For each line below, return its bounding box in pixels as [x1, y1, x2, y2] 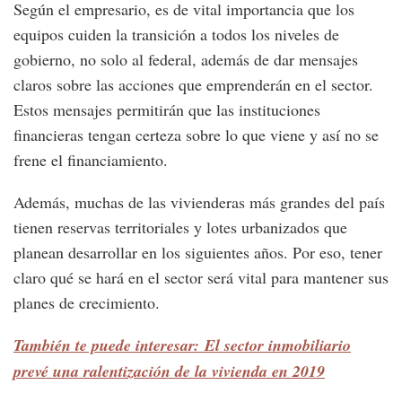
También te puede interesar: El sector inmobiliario [13, 334, 351, 357]
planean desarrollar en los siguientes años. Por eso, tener [13, 241, 382, 264]
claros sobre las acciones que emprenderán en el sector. [13, 74, 373, 96]
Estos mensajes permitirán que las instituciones [13, 99, 320, 121]
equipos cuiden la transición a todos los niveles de [13, 23, 339, 46]
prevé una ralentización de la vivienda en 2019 [13, 360, 325, 383]
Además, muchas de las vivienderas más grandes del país [13, 191, 385, 214]
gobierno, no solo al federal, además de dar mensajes [13, 48, 358, 71]
